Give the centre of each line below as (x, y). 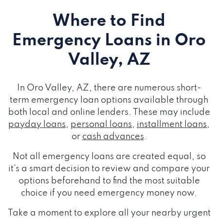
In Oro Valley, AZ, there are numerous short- (109, 88)
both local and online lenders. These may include (109, 112)
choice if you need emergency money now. (109, 193)
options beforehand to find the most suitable (109, 181)
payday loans (37, 125)
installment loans (172, 125)
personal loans (101, 125)
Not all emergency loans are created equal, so (109, 157)
